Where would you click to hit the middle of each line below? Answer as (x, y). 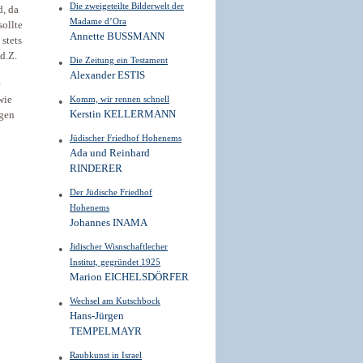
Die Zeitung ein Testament (119, 60)
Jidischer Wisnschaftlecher (119, 246)
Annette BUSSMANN (117, 36)
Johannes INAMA (109, 223)
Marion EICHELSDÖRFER (129, 277)
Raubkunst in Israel (106, 355)
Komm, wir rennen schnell (120, 99)
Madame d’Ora (98, 21)
